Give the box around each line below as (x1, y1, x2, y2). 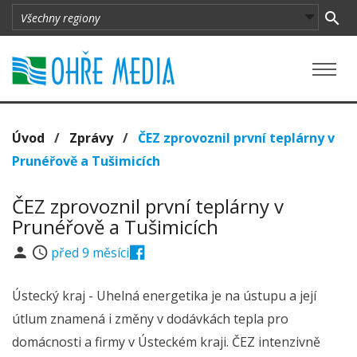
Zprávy (69, 129, 113, 147)
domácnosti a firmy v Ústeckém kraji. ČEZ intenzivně (12, 333, 320, 351)
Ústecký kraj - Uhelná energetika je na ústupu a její (12, 287, 316, 304)
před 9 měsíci (51, 244, 130, 261)
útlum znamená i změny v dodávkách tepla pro (12, 310, 288, 328)
